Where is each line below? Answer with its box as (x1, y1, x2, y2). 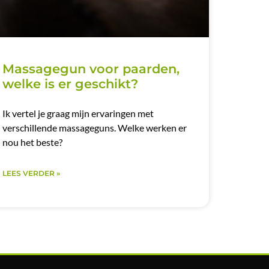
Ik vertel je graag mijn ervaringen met (2, 107, 154, 119)
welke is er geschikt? (2, 76, 139, 92)
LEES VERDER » (2, 169, 61, 178)
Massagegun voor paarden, (2, 61, 180, 77)
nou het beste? (2, 136, 63, 148)
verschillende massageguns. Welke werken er (2, 122, 187, 134)
